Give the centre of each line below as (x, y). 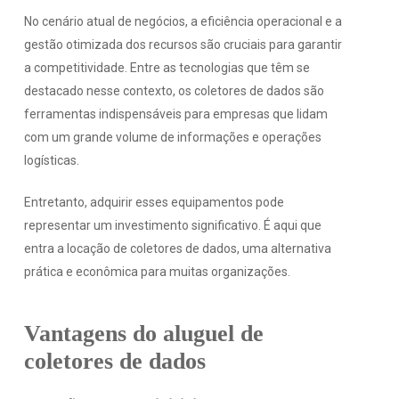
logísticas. (51, 161)
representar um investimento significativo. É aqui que (172, 226)
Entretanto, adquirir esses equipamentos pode (154, 203)
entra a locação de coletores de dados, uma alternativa (177, 249)
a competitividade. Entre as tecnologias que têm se (167, 68)
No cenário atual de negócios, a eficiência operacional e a (183, 22)
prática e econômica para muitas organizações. (157, 272)
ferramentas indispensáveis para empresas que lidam (175, 114)
